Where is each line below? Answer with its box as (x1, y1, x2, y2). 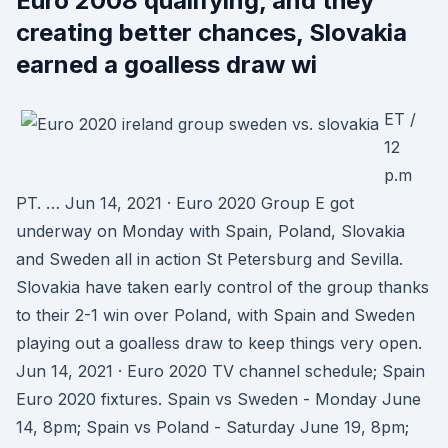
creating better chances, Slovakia (16, 18, 407, 47)
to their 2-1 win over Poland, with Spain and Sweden (16, 305, 415, 325)
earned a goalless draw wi (16, 50, 317, 79)
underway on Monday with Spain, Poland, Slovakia (16, 221, 405, 241)
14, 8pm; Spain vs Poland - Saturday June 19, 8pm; (16, 417, 409, 437)
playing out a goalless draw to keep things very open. (16, 333, 422, 353)
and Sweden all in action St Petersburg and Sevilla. (16, 249, 403, 269)
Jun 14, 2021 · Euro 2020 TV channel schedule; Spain (16, 361, 425, 381)
